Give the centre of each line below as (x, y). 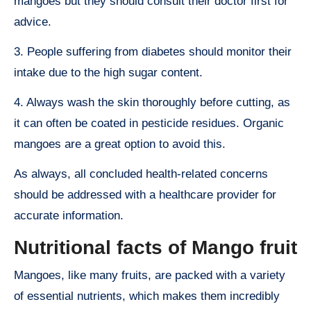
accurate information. (69, 216)
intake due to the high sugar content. (108, 73)
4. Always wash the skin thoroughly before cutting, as (152, 103)
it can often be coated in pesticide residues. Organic (149, 124)
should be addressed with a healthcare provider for (145, 195)
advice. (33, 22)
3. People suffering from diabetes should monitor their (153, 52)
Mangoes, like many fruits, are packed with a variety (150, 275)
